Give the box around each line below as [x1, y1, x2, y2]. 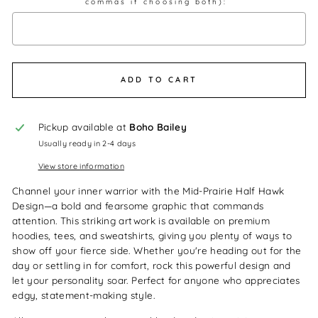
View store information [38, 160, 125, 171]
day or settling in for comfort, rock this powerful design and [12, 258, 291, 271]
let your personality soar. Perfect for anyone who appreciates [12, 273, 300, 286]
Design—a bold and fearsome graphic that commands [12, 199, 264, 212]
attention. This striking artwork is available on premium [12, 214, 270, 226]
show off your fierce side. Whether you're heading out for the [12, 243, 302, 256]
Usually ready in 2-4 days [38, 138, 136, 148]
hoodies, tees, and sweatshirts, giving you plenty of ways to [12, 229, 292, 241]
